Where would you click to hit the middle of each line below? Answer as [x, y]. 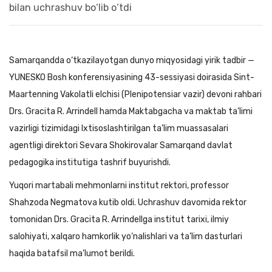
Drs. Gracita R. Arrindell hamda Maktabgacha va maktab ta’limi [131, 111]
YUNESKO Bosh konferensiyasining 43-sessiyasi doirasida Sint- [132, 77]
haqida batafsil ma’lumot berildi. [72, 253]
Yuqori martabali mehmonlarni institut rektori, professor [119, 185]
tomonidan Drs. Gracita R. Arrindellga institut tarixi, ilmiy [119, 219]
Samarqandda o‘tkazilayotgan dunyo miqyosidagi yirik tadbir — [132, 60]
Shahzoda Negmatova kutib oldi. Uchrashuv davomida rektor [128, 202]
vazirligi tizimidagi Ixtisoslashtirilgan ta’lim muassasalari [119, 128]
